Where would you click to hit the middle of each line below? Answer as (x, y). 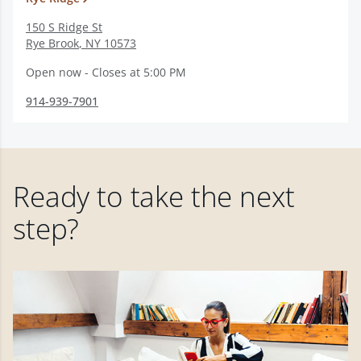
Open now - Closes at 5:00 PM (106, 72)
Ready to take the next (154, 196)
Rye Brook (52, 43)
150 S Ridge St (64, 27)
